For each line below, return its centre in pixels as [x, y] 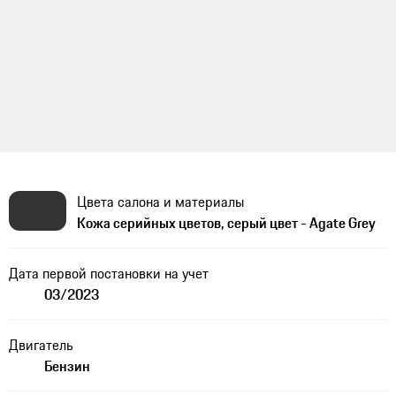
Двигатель [41, 345]
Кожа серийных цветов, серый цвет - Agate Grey [226, 223]
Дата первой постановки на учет [108, 274]
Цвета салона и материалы [160, 202]
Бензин [67, 366]
